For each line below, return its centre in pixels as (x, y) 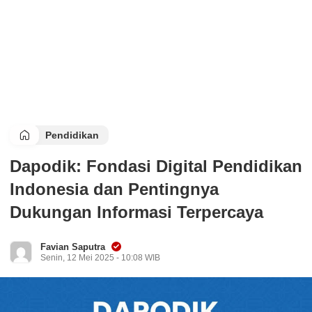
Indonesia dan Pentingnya (114, 189)
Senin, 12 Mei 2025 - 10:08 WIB (100, 258)
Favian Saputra (73, 247)
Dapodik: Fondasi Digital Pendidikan (156, 166)
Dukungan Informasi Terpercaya (136, 212)
